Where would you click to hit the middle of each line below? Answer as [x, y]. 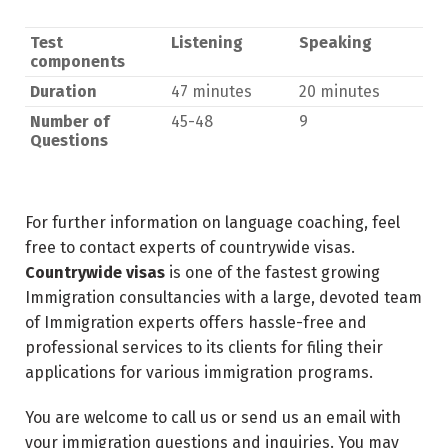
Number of [69, 121]
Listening [207, 42]
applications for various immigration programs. [199, 372]
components [77, 61]
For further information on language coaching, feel [212, 222]
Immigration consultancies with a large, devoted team [223, 297]
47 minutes [211, 91]
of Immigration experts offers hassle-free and [196, 322]
